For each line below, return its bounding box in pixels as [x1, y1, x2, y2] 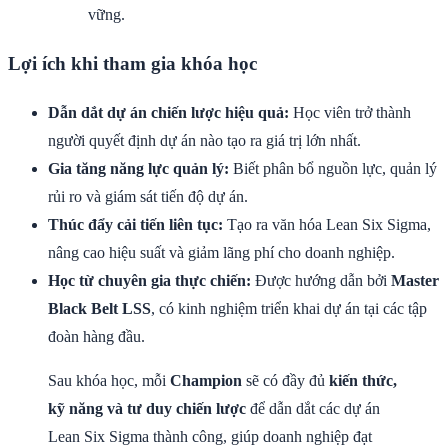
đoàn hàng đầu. [48, 328, 145, 346]
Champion [170, 372, 242, 390]
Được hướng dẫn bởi [251, 272, 391, 290]
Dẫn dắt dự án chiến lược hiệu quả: [48, 104, 289, 122]
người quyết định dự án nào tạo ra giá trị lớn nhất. [48, 132, 361, 150]
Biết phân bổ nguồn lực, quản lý [229, 160, 437, 178]
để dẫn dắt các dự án [246, 400, 380, 418]
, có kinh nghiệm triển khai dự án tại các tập [151, 300, 427, 318]
